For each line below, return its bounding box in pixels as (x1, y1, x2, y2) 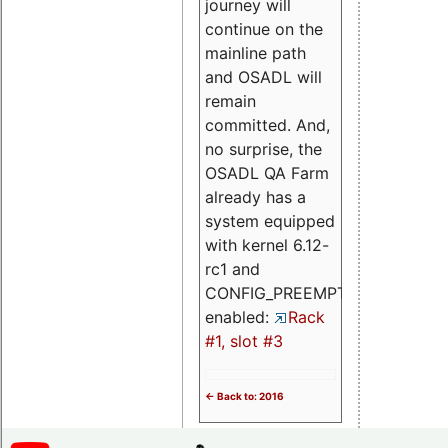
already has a (205, 186, 306, 207)
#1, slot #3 (205, 330, 283, 351)
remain (205, 90, 256, 111)
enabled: (205, 306, 274, 327)
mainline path (205, 42, 306, 63)
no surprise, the (205, 138, 322, 159)
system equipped (205, 210, 335, 231)
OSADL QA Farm (205, 162, 329, 183)
